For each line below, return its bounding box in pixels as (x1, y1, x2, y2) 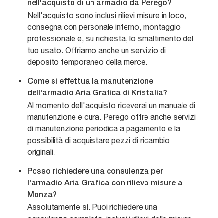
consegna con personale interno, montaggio (27, 22, 181, 32)
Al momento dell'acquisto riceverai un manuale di (27, 101, 195, 110)
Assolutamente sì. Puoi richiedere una (27, 202, 157, 212)
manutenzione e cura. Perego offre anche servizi (27, 112, 196, 122)
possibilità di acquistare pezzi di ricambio (27, 136, 170, 145)
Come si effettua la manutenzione (27, 78, 153, 86)
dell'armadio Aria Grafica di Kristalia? (27, 90, 167, 97)
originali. (27, 147, 55, 157)
